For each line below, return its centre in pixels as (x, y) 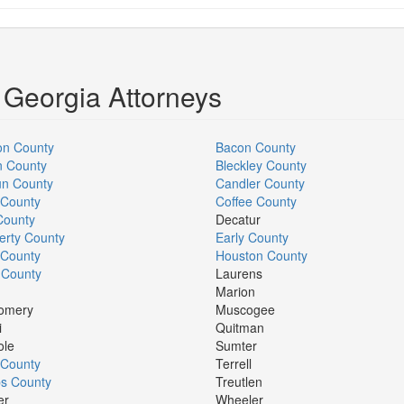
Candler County (260, 183)
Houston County (262, 255)
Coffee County (256, 201)
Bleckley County (261, 165)
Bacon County (256, 147)
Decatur (238, 219)
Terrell (234, 363)
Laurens (239, 273)
